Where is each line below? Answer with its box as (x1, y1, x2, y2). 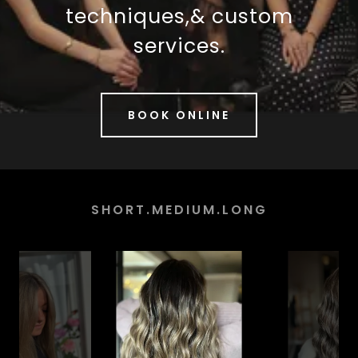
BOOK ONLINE (128, 106, 230, 123)
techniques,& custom (65, 2, 293, 30)
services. (133, 32, 225, 60)
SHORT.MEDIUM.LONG (90, 201, 268, 219)
